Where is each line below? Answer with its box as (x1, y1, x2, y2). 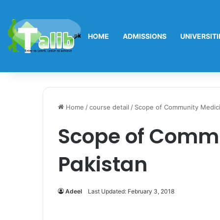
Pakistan (58, 150, 147, 178)
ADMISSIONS (123, 32, 166, 40)
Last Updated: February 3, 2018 (88, 188, 174, 195)
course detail (89, 103, 129, 111)
